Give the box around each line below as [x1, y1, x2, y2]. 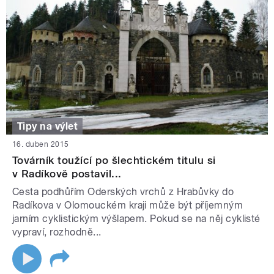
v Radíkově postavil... [12, 168, 122, 180]
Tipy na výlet [17, 120, 78, 132]
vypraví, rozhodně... [12, 226, 102, 239]
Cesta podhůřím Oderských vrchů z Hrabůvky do [12, 186, 234, 198]
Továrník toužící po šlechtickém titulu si [12, 154, 216, 167]
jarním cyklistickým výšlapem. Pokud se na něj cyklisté [12, 213, 261, 225]
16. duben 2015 [12, 140, 69, 149]
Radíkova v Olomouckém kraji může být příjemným [12, 199, 243, 212]
